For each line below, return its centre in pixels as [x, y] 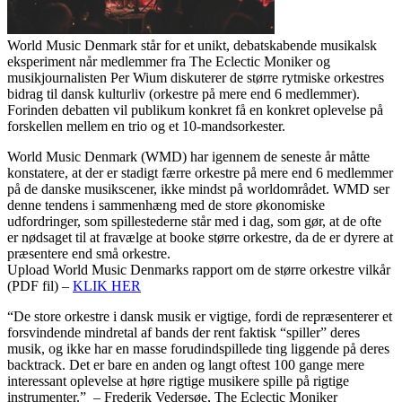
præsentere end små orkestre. [89, 254]
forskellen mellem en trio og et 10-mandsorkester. [146, 127]
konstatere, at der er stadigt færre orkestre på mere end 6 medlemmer [200, 173]
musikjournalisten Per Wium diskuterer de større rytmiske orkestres [196, 78]
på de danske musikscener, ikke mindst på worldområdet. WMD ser [198, 189]
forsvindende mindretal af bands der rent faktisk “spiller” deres [184, 333]
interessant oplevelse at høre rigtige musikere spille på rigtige [178, 381]
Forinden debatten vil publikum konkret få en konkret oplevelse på [195, 110]
